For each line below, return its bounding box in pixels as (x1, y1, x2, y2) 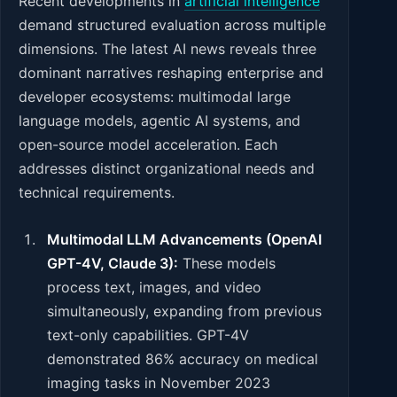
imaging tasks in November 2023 (47, 374, 270, 393)
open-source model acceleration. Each (19, 136, 277, 154)
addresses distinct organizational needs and (19, 160, 315, 178)
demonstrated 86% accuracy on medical (47, 350, 318, 369)
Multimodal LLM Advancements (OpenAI (47, 230, 322, 249)
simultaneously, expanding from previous (47, 302, 322, 321)
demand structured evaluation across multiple (19, 16, 326, 35)
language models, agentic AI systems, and (19, 112, 300, 130)
